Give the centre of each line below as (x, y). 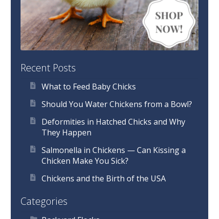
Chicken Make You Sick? (85, 161)
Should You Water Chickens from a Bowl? (117, 104)
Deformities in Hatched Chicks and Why (114, 122)
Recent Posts (48, 68)
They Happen (67, 133)
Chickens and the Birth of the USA (104, 179)
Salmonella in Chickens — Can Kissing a (114, 150)
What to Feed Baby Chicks (89, 87)
